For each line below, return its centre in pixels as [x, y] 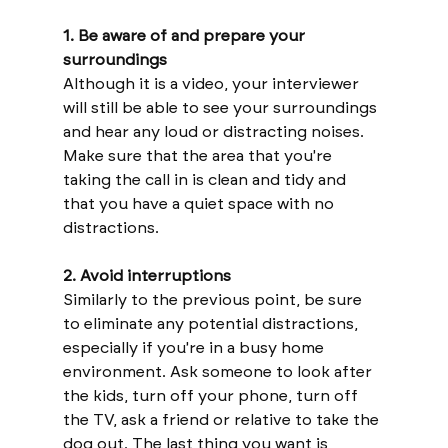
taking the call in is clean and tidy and [206, 179]
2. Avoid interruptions [148, 275]
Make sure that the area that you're [199, 155]
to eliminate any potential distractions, [212, 323]
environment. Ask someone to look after [219, 371]
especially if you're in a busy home [195, 347]
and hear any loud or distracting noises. [215, 131]
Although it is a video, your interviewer [212, 83]
